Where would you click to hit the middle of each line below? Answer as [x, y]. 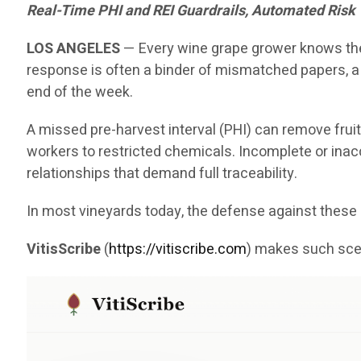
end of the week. [80, 93]
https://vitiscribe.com [178, 250]
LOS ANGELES [74, 49]
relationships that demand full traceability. [162, 174]
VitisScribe [66, 250]
